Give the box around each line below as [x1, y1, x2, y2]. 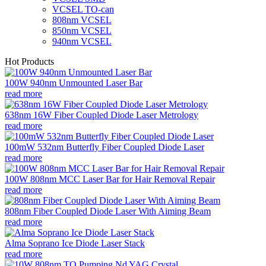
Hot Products [5, 56, 54, 66]
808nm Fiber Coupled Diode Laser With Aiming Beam [5, 205, 211, 216]
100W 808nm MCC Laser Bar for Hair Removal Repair [5, 173, 215, 184]
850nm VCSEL [52, 25, 112, 36]
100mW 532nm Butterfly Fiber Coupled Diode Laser [5, 141, 204, 152]
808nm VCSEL [52, 14, 112, 25]
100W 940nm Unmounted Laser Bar [5, 77, 142, 88]
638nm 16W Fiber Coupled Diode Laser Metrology [5, 109, 198, 120]
